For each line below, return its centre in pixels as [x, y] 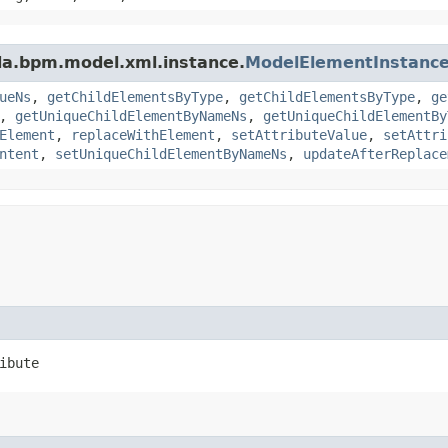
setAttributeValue [299, 134]
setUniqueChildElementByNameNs [171, 153]
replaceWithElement [143, 134]
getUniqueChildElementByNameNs [131, 115]
